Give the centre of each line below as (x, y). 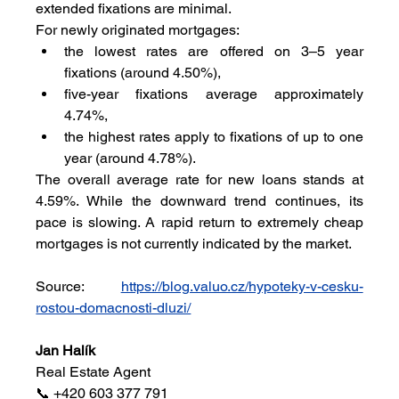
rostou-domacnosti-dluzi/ (114, 307)
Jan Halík (66, 350)
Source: (78, 286)
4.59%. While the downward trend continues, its (199, 200)
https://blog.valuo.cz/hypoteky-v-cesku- (242, 286)
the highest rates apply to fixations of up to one (214, 136)
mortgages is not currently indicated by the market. (194, 243)
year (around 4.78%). (130, 158)
